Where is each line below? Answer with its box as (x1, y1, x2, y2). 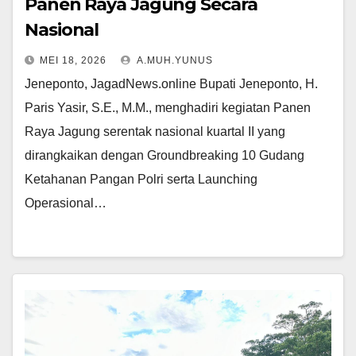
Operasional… (25, 196, 106, 211)
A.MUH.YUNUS (134, 55, 213, 67)
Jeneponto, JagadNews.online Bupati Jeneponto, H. (25, 77, 318, 91)
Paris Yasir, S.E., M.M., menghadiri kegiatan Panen (25, 101, 311, 115)
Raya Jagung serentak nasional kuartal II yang (25, 125, 285, 139)
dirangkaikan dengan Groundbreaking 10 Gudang (25, 149, 304, 163)
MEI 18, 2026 (40, 55, 106, 67)
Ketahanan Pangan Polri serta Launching (25, 172, 257, 187)
